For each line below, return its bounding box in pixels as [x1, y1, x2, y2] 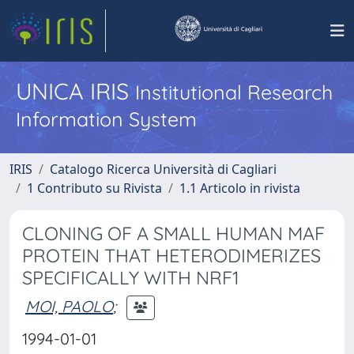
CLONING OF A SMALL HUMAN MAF [22, 222, 325, 245]
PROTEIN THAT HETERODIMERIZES [22, 244, 321, 267]
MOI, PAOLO [25, 296, 113, 316]
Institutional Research [135, 80, 333, 104]
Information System [16, 107, 197, 131]
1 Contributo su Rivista [27, 179, 162, 197]
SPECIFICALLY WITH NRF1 [22, 266, 239, 289]
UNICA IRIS [16, 77, 135, 105]
